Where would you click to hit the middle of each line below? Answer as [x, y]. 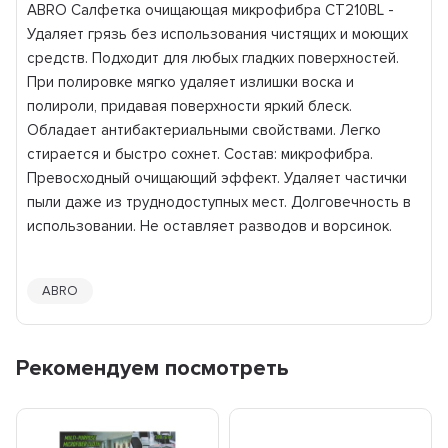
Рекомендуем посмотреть [153, 368]
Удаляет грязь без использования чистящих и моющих [218, 34]
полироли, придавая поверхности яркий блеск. [190, 106]
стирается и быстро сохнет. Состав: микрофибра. [200, 154]
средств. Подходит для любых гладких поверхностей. [213, 58]
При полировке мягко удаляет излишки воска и [191, 82]
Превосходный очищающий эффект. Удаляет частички [217, 178]
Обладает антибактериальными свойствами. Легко [204, 130]
